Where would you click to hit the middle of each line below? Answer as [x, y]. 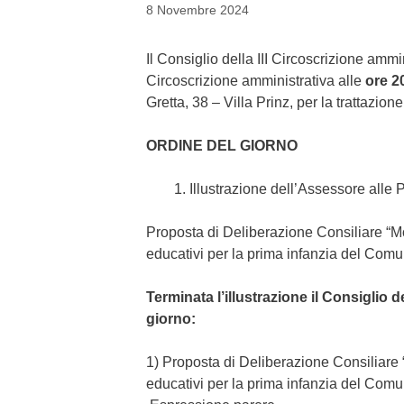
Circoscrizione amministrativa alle [256, 81]
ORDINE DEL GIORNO [222, 146]
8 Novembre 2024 [197, 11]
